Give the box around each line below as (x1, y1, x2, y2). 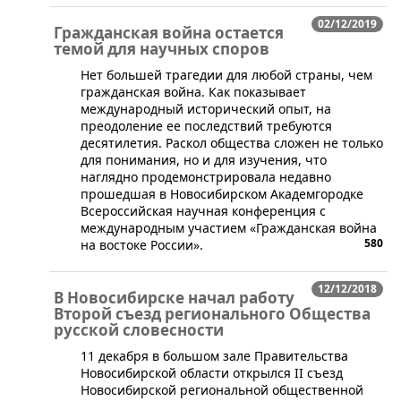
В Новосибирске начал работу (54, 286, 294, 308)
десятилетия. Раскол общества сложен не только (81, 133, 383, 151)
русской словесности (54, 319, 224, 340)
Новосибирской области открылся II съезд (81, 363, 343, 381)
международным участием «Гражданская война (81, 218, 377, 236)
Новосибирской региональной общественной (81, 380, 363, 398)
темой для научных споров (54, 38, 269, 59)
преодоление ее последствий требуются (81, 116, 332, 134)
